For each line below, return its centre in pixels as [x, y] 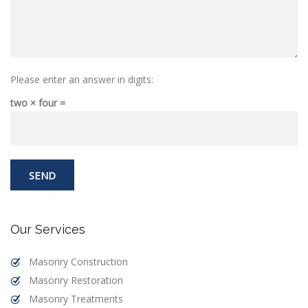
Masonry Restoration [76, 280]
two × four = [38, 102]
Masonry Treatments [76, 298]
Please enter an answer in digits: [82, 79]
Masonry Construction [78, 261]
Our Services [48, 229]
